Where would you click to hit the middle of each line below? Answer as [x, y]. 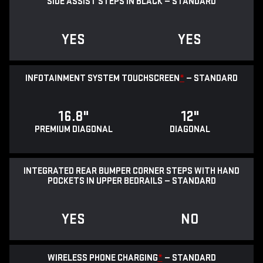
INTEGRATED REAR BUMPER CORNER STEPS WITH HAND [131, 171]
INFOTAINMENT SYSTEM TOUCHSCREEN [102, 79]
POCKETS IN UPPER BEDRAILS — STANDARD [131, 181]
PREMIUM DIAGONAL [73, 130]
